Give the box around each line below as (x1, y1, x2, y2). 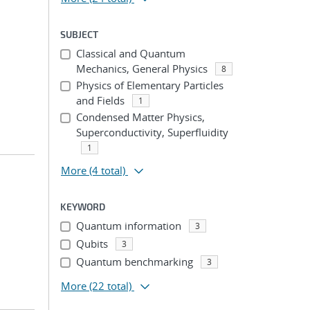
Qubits (75, 237, 108, 250)
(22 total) (89, 279, 131, 293)
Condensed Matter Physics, (75, 110, 205, 124)
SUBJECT (60, 28, 98, 40)
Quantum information (75, 219, 181, 232)
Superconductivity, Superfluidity (75, 125, 228, 139)
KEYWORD (60, 201, 105, 212)
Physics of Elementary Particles (75, 78, 224, 92)
